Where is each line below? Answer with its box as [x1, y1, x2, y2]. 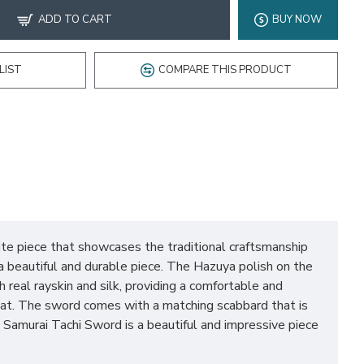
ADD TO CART [37, 11, 112, 27]
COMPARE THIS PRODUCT [158, 63, 292, 77]
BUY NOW [272, 11, 322, 27]
